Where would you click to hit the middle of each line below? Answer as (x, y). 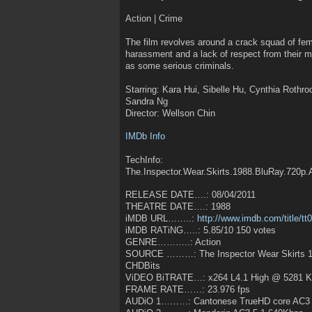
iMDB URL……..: (161, 219)
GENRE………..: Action (173, 242)
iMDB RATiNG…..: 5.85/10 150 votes (201, 231)
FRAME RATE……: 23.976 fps (188, 290)
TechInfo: (144, 159)
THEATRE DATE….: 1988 (178, 207)
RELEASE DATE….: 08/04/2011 (190, 195)
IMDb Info (145, 136)
